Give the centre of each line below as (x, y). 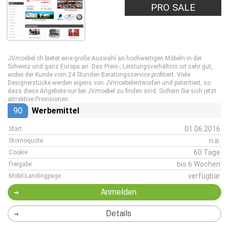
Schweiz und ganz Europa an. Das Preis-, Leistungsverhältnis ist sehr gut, (110, 66)
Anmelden (118, 192)
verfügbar (204, 176)
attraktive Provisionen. (39, 99)
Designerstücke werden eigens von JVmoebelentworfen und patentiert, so (109, 83)
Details (118, 213)
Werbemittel (55, 111)
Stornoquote (26, 141)
